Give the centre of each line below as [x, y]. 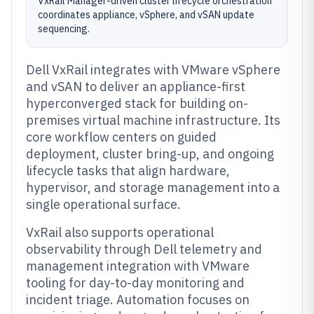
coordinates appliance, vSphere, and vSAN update [146, 15]
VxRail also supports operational [120, 232]
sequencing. [64, 29]
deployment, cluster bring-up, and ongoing [150, 154]
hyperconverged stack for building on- [137, 103]
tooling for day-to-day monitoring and [135, 283]
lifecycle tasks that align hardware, [128, 171]
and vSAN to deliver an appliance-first [136, 87]
